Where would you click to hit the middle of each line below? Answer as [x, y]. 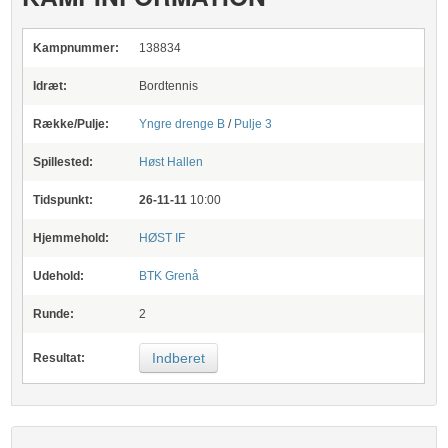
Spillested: [63, 162]
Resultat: [59, 358]
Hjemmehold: [71, 238]
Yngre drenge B [182, 124]
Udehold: [59, 276]
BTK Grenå [169, 276]
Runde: [54, 314]
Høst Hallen [171, 162]
